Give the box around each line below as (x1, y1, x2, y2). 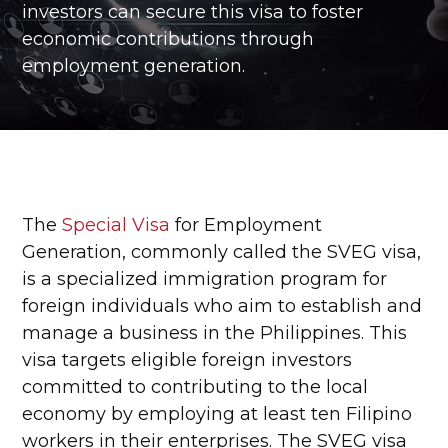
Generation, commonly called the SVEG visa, (22, 241, 422, 263)
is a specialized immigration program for (22, 268, 388, 290)
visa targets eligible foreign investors (22, 349, 353, 371)
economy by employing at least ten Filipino (22, 403, 413, 425)
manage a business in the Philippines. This (22, 322, 408, 344)
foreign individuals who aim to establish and (22, 295, 423, 317)
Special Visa (62, 214, 171, 236)
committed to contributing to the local (22, 376, 369, 398)
